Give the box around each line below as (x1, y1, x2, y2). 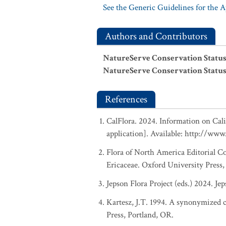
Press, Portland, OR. (106, 209, 174, 220)
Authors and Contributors (105, 30, 207, 43)
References (105, 93, 147, 106)
